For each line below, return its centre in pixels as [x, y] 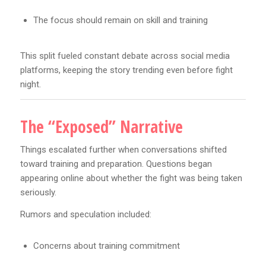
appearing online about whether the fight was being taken [131, 178]
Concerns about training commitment [106, 246]
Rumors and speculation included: [85, 215]
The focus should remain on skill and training [120, 20]
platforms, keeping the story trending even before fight [126, 70]
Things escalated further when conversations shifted [123, 150]
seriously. [38, 193]
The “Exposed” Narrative [101, 126]
